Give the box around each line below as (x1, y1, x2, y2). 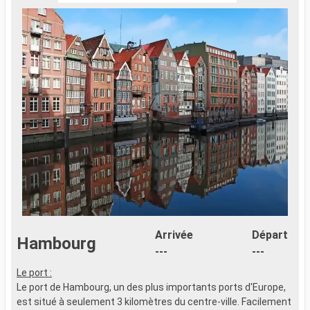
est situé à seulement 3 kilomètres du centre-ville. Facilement (17, 296, 291, 308)
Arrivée (155, 228, 193, 242)
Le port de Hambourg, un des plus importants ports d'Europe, (17, 282, 286, 293)
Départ (252, 228, 288, 242)
